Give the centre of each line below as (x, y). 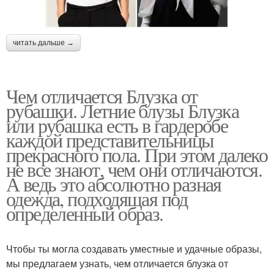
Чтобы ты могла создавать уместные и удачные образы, (134, 249)
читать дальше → (43, 43)
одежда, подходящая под (97, 199)
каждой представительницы (110, 140)
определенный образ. (85, 213)
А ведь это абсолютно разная (114, 184)
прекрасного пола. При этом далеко (137, 155)
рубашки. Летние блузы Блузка (123, 111)
